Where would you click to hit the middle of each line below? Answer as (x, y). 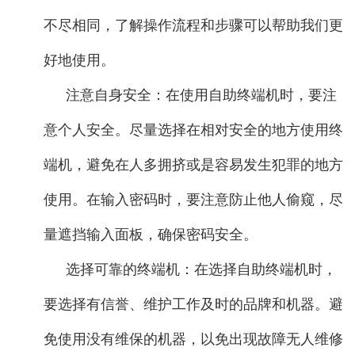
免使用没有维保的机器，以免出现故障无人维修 (193, 339)
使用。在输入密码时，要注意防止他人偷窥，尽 (193, 199)
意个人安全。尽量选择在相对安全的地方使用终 (193, 130)
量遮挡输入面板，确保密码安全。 (151, 234)
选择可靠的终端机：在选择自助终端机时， (201, 269)
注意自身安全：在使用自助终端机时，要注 (201, 95)
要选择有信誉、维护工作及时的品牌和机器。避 (193, 304)
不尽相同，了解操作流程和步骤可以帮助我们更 (193, 25)
